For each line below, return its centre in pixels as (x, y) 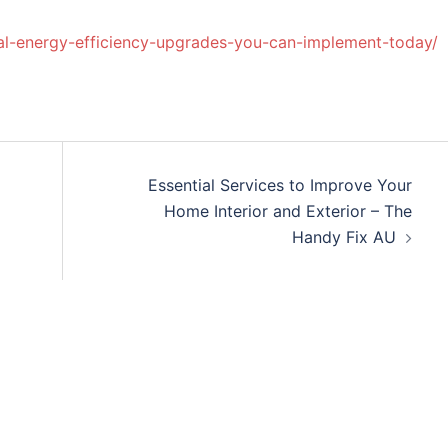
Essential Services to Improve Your (279, 185)
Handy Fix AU (343, 237)
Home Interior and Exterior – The (287, 211)
